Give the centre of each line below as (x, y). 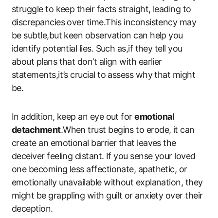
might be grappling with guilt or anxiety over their (107, 195)
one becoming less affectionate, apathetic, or (100, 169)
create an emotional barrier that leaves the (94, 143)
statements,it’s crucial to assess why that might (104, 74)
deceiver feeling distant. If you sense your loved (104, 156)
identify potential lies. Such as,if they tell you (97, 48)
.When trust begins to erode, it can (127, 129)
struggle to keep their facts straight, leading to (101, 9)
